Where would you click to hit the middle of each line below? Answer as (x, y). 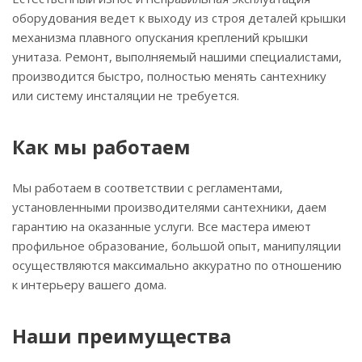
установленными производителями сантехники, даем (169, 206)
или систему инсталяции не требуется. (126, 95)
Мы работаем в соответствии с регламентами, (147, 187)
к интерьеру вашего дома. (89, 284)
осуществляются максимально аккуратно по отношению (177, 265)
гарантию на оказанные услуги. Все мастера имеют (162, 226)
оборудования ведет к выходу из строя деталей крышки (179, 17)
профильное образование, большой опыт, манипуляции (177, 245)
